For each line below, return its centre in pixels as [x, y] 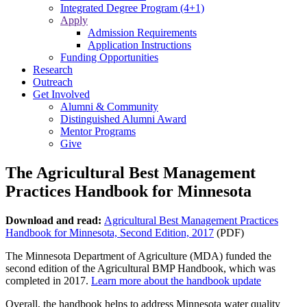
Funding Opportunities [109, 57]
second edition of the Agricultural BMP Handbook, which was [140, 268]
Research [53, 70]
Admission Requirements [142, 33]
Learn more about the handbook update [176, 280]
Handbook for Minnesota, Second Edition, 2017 [110, 232]
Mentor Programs [98, 131]
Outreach [53, 82]
